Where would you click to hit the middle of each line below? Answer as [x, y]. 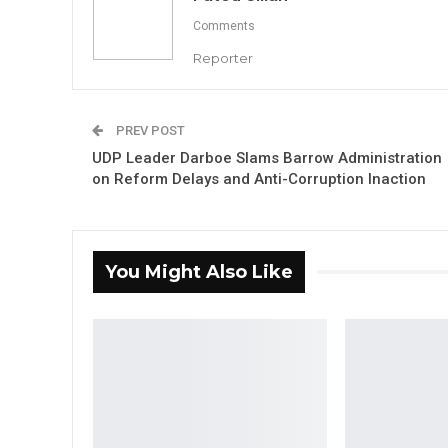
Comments [224, 25]
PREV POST [149, 130]
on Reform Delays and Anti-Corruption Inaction [259, 178]
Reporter [223, 57]
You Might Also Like [199, 271]
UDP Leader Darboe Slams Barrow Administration [267, 157]
